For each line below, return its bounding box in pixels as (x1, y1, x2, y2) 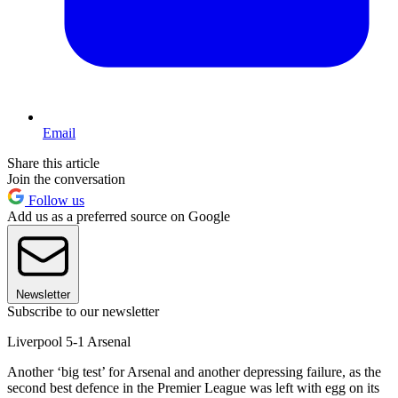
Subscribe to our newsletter (7, 303, 159, 319)
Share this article (7, 155, 99, 171)
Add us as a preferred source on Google (7, 208, 230, 224)
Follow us (25, 192, 84, 208)
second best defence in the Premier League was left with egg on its (7, 379, 379, 395)
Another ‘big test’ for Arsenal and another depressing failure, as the (7, 363, 381, 379)
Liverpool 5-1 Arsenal (7, 333, 131, 349)
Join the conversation (7, 171, 125, 187)
